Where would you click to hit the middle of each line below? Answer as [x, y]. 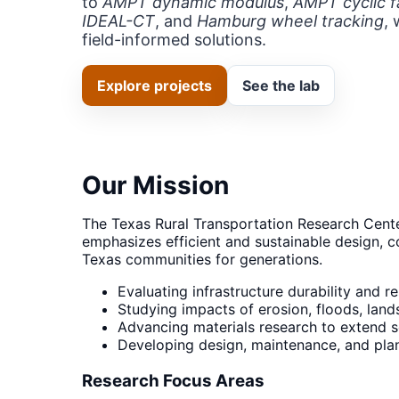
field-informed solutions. [174, 40]
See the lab [281, 85]
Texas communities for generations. [202, 259]
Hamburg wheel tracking [290, 21]
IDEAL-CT [118, 21]
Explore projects [155, 85]
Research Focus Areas [173, 380]
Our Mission [155, 185]
